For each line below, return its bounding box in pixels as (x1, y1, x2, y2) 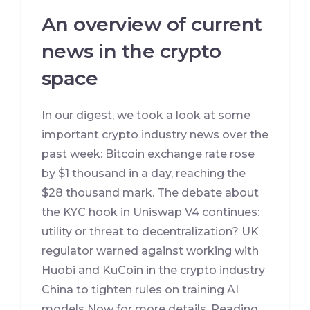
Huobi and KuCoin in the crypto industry (42, 264, 265, 277)
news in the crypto (42, 39, 221, 64)
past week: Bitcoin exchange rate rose (42, 147, 255, 161)
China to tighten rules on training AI (42, 283, 239, 297)
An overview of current (42, 12, 262, 37)
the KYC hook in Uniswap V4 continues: (42, 206, 259, 219)
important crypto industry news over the (42, 128, 268, 142)
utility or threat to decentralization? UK (42, 225, 259, 239)
